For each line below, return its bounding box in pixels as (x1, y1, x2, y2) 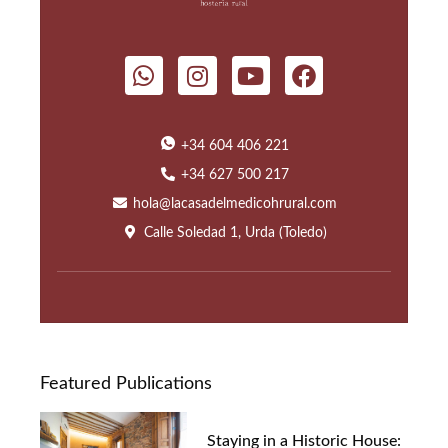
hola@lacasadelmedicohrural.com (133, 195, 338, 211)
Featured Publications (40, 374, 212, 392)
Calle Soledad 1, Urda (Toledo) (143, 224, 327, 240)
